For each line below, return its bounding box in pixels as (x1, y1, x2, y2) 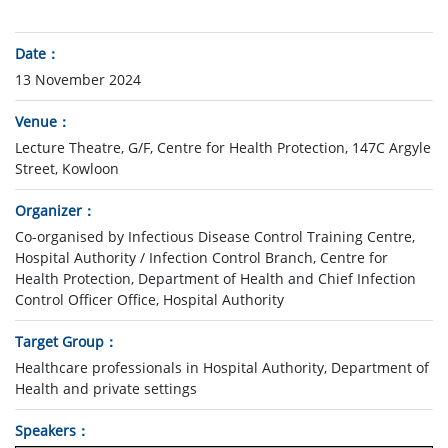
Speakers (15, 420, 76, 440)
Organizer (15, 200, 82, 220)
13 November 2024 (15, 69, 141, 89)
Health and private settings (15, 378, 197, 398)
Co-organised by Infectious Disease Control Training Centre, (15, 226, 415, 246)
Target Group (15, 331, 104, 351)
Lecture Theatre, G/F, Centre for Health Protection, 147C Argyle (15, 137, 431, 157)
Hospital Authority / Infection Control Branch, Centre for (15, 247, 388, 267)
